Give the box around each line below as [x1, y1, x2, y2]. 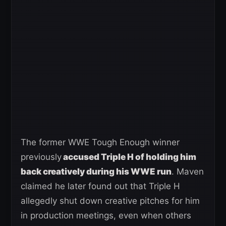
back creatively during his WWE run [21, 166, 172, 177]
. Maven [172, 166, 204, 177]
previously [21, 152, 62, 162]
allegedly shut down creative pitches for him [21, 196, 200, 206]
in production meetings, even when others [21, 210, 191, 221]
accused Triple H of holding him [62, 152, 196, 162]
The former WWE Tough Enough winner [21, 137, 180, 148]
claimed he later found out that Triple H [21, 181, 180, 192]
